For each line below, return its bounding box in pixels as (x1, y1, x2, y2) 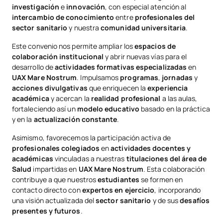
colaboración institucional (12, 52, 104, 61)
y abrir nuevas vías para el (104, 52, 187, 61)
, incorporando (154, 185, 201, 195)
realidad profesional (91, 94, 161, 103)
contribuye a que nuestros (12, 175, 98, 184)
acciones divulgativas (12, 83, 88, 93)
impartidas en (31, 164, 79, 174)
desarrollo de (12, 62, 55, 72)
